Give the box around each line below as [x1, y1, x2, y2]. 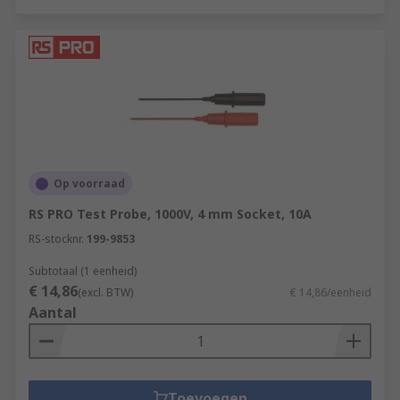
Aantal [29, 303, 77, 322]
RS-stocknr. [29, 231, 84, 246]
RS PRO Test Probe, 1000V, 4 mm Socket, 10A [29, 205, 312, 222]
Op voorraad [54, 176, 125, 191]
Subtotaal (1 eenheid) [29, 263, 137, 279]
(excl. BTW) [78, 285, 133, 300]
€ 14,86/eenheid [290, 285, 371, 300]
